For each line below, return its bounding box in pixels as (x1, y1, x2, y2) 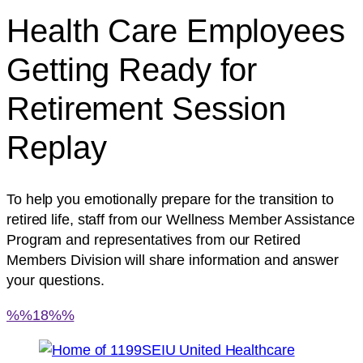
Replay (6, 129, 107, 165)
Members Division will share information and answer (6, 250, 339, 268)
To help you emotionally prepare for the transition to (6, 190, 334, 207)
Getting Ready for (6, 51, 258, 88)
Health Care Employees (6, 12, 345, 49)
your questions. (6, 271, 105, 288)
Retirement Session (6, 90, 287, 126)
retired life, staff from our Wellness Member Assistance (6, 210, 355, 228)
